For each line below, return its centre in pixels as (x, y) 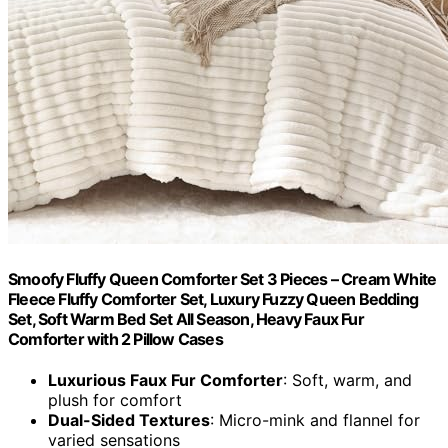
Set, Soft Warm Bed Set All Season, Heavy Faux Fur (186, 318)
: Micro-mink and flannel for (315, 420)
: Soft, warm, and (347, 380)
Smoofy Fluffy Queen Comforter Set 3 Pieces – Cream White (222, 278)
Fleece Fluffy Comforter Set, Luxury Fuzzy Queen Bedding (213, 298)
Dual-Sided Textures (129, 420)
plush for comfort (115, 400)
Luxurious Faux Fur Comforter (165, 380)
